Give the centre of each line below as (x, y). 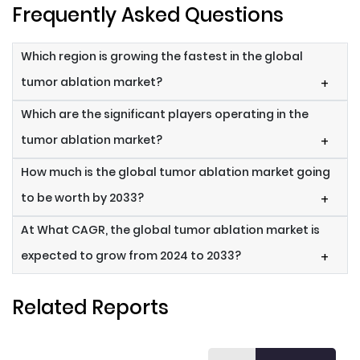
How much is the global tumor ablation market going (176, 172)
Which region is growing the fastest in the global (162, 57)
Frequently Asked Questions (148, 15)
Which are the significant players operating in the (165, 115)
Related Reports (90, 308)
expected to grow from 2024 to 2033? (131, 256)
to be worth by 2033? (82, 198)
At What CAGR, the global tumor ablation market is (170, 230)
